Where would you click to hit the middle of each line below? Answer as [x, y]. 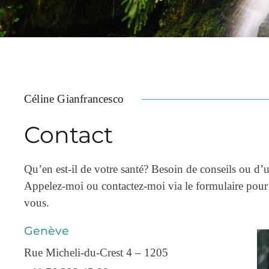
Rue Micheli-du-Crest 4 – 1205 [96, 253]
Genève [47, 231]
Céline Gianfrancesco [74, 99]
